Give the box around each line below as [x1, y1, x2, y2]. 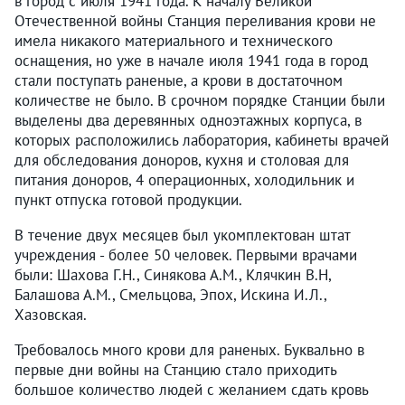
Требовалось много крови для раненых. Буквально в [14, 339, 364, 360]
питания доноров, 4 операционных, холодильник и [14, 169, 354, 190]
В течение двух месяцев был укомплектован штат [14, 224, 350, 245]
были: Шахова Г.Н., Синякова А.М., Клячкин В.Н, [14, 264, 331, 285]
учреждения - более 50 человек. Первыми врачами [14, 244, 357, 265]
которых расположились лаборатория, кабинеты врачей [14, 129, 389, 150]
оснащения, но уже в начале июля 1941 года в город [14, 50, 368, 71]
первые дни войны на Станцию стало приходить [14, 359, 336, 380]
